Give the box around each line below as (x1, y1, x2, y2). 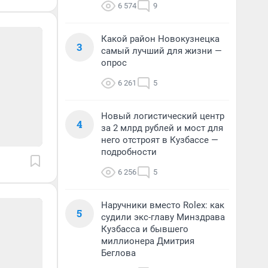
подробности (101, 147, 157, 157)
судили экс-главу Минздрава (101, 212, 225, 223)
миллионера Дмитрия (101, 236, 194, 246)
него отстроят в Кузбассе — (101, 135, 218, 145)
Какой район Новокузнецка (101, 33, 220, 44)
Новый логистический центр (101, 111, 224, 121)
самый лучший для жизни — (101, 45, 222, 56)
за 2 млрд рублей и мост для (101, 123, 223, 133)
